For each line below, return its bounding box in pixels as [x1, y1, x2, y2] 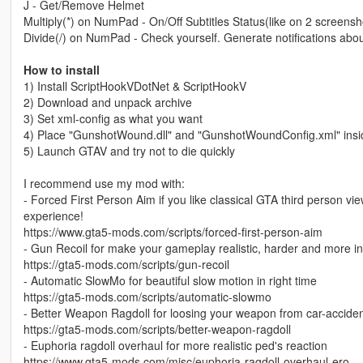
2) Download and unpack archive [23, 94, 192, 111]
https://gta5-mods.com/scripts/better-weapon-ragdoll [23, 321, 291, 338]
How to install [23, 62, 100, 79]
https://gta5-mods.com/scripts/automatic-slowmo [23, 288, 271, 305]
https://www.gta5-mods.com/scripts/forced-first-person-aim [23, 224, 322, 241]
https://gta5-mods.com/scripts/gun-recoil [23, 256, 229, 273]
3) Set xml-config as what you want [23, 110, 203, 127]
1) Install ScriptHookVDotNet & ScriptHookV [23, 78, 246, 95]
